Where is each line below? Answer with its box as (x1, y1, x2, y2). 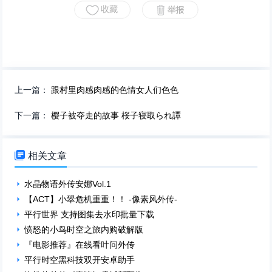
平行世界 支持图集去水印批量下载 (24, 209, 155, 219)
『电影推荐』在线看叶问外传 (24, 239, 135, 250)
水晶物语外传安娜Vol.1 (24, 178, 112, 189)
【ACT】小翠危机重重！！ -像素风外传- (24, 194, 180, 204)
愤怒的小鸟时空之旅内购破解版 (24, 224, 144, 234)
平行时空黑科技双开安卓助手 (24, 254, 135, 265)
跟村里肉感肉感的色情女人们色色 (51, 84, 179, 95)
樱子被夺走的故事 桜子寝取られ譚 (51, 110, 182, 120)
